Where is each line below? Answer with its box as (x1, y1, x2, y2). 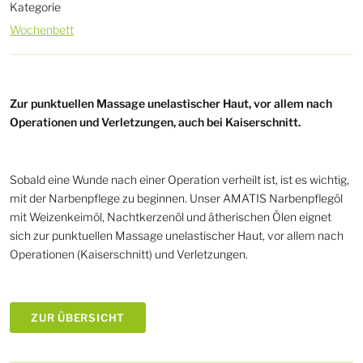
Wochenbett (10, 23, 74, 37)
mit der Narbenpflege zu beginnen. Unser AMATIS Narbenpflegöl (10, 191, 343, 206)
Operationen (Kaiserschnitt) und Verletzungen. (10, 247, 248, 262)
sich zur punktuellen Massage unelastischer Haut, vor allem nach (10, 228, 344, 243)
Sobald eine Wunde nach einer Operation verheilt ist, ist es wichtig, (10, 173, 349, 187)
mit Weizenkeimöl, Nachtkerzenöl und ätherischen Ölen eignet (10, 210, 331, 224)
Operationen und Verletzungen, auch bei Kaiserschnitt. (10, 115, 301, 130)
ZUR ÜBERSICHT (31, 311, 126, 325)
